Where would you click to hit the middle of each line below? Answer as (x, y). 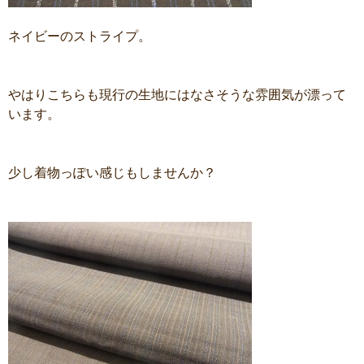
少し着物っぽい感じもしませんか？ (112, 173)
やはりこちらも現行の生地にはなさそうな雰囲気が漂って (177, 95)
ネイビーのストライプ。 (80, 36)
